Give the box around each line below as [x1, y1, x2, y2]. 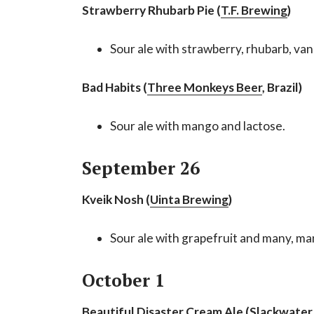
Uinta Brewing [150, 191, 228, 207]
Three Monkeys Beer [147, 79, 262, 95]
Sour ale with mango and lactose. [110, 118, 285, 133]
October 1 [82, 268, 165, 292]
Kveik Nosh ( [82, 191, 150, 207]
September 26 [82, 156, 200, 179]
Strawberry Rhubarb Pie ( [82, 2, 221, 18]
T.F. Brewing [221, 2, 287, 18]
